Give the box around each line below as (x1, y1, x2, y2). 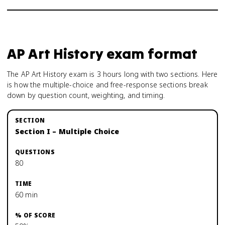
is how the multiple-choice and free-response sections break (7, 80, 208, 89)
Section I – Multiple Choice (15, 127, 120, 136)
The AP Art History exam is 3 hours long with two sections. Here (7, 69, 218, 79)
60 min (15, 190, 38, 199)
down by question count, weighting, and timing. (7, 90, 165, 100)
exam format (103, 44, 198, 63)
